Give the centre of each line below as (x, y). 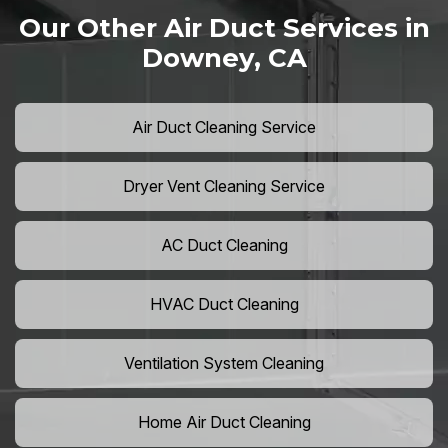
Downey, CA (224, 58)
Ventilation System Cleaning (224, 363)
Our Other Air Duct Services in (224, 28)
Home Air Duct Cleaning (224, 422)
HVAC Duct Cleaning (224, 304)
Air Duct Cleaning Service (224, 127)
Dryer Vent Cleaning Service (224, 186)
